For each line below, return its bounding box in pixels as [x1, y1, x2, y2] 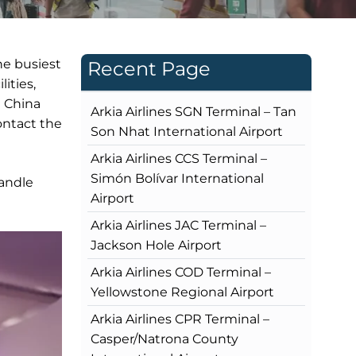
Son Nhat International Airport [91, 123, 283, 139]
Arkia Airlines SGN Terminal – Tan [91, 103, 296, 119]
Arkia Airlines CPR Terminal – [91, 311, 269, 327]
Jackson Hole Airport [91, 237, 222, 253]
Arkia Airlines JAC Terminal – [91, 217, 266, 233]
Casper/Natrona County [91, 331, 238, 346]
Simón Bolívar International [91, 170, 264, 186]
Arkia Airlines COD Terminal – [91, 264, 271, 280]
